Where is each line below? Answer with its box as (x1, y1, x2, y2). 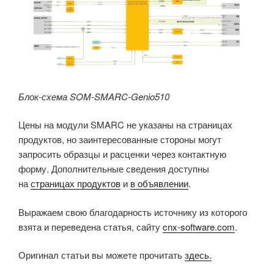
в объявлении (130, 177, 188, 190)
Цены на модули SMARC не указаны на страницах (18, 118, 232, 131)
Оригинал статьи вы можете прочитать (18, 248, 185, 262)
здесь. (185, 248, 212, 262)
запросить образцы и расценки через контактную (18, 147, 226, 161)
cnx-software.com (163, 220, 235, 233)
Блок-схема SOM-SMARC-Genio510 (18, 89, 169, 103)
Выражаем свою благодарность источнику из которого (18, 205, 247, 218)
